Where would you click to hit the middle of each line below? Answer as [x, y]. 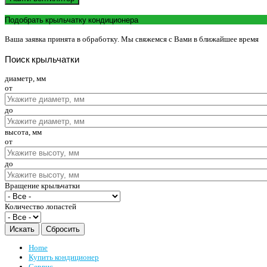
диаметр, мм [25, 78]
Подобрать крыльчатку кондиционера [72, 20]
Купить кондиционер [64, 257]
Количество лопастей [41, 206]
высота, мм [23, 132]
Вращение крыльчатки [42, 185]
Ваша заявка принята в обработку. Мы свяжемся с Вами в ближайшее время [132, 39]
